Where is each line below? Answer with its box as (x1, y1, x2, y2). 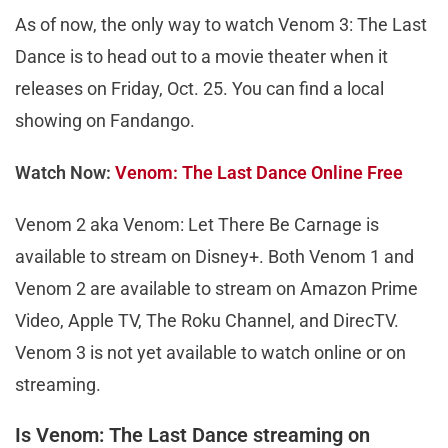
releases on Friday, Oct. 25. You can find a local (15, 77, 384, 99)
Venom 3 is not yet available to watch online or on (15, 341, 406, 363)
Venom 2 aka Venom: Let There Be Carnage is (15, 213, 379, 235)
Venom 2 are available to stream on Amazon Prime (15, 277, 418, 299)
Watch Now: (15, 161, 115, 183)
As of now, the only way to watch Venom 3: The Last (15, 13, 427, 35)
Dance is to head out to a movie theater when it (15, 45, 388, 67)
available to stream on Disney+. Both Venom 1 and (15, 245, 414, 267)
